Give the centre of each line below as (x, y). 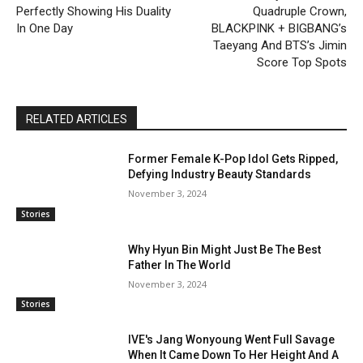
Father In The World (180, 265)
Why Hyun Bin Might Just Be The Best (225, 249)
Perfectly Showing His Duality (94, 11)
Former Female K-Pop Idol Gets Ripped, (233, 158)
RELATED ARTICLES (77, 119)
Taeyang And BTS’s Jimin (280, 45)
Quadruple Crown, (299, 11)
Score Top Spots (301, 62)
